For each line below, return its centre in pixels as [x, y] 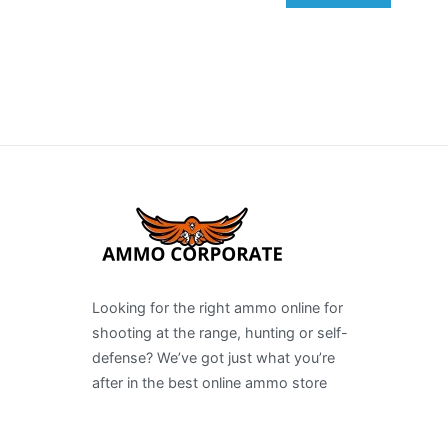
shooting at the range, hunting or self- [220, 333]
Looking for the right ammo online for [217, 308]
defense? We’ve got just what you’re [213, 358]
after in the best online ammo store [209, 383]
